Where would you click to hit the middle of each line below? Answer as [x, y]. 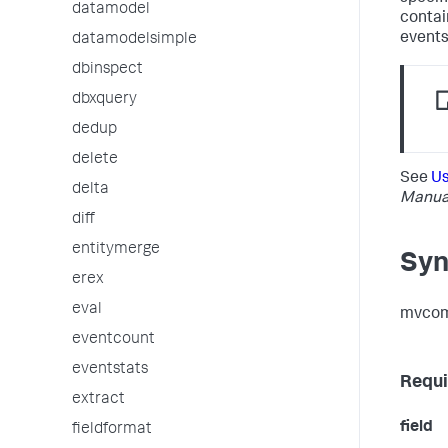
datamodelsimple [134, 40]
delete [95, 160]
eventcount [113, 340]
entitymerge [116, 250]
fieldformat [112, 430]
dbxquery [104, 100]
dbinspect [107, 70]
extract [98, 400]
